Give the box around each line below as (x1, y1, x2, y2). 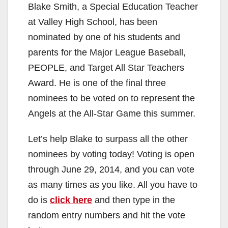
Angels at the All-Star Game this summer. (28, 108, 195, 119)
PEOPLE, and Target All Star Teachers (28, 62, 184, 73)
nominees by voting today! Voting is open (28, 149, 194, 159)
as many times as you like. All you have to (28, 179, 197, 190)
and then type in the (92, 194, 175, 205)
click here (50, 194, 92, 205)
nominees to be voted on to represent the (28, 93, 195, 103)
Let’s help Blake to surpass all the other (28, 133, 188, 144)
